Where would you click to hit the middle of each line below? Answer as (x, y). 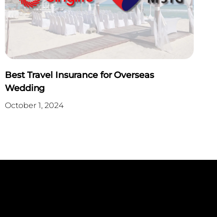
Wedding (25, 88)
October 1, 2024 (34, 106)
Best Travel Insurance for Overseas (79, 75)
